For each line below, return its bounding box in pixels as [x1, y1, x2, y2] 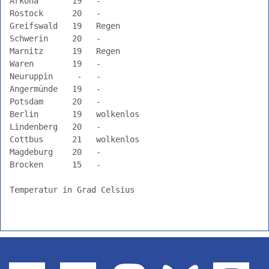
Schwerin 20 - [10, 34, 255, 44]
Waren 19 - [10, 59, 255, 69]
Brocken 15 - [10, 160, 255, 170]
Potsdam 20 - [10, 97, 255, 107]
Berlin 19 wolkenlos [10, 109, 255, 119]
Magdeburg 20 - [10, 147, 255, 157]
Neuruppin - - [10, 71, 255, 82]
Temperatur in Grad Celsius [10, 185, 134, 195]
